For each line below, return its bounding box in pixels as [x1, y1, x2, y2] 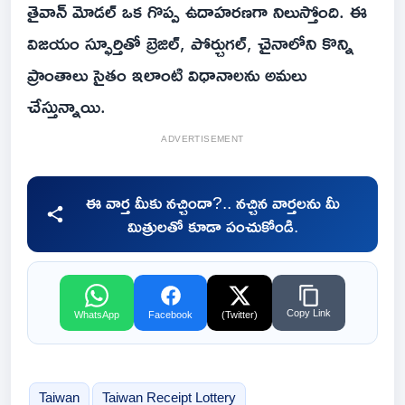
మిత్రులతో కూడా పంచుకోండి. [127, 210, 298, 243]
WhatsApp [74, 309, 119, 321]
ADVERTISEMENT [161, 130, 244, 148]
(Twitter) [221, 309, 258, 321]
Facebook [148, 309, 193, 321]
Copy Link [287, 307, 331, 319]
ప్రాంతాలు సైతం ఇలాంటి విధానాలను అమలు [27, 56, 306, 93]
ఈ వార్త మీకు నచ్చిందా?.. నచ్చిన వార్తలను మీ [85, 186, 340, 220]
